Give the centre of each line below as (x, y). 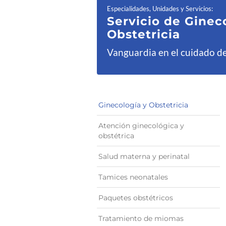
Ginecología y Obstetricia (143, 105)
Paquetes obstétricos (136, 198)
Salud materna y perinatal (144, 156)
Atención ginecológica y (141, 126)
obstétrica (116, 136)
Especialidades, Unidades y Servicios (159, 9)
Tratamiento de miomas (141, 218)
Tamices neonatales (133, 177)
